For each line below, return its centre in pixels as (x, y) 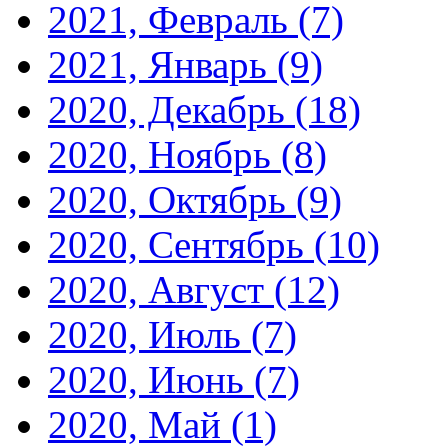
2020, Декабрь (171, 110)
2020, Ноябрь (164, 155)
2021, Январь (162, 65)
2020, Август (161, 290)
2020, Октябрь (172, 200)
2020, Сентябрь (181, 245)
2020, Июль (149, 335)
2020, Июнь (151, 380)
